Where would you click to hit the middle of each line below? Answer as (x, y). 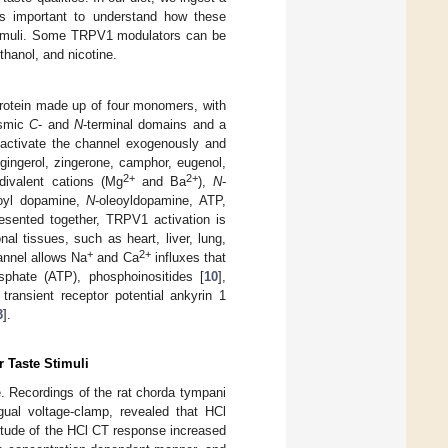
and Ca (116, 257)
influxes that (188, 257)
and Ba (160, 181)
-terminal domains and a (154, 124)
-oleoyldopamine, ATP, (161, 200)
